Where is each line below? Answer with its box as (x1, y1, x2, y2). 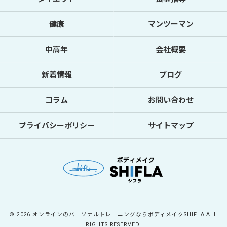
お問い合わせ (147, 96, 194, 105)
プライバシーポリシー (18, 121, 95, 130)
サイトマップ (147, 121, 194, 130)
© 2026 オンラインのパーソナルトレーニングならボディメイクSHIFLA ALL (9, 211, 218, 218)
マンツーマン (147, 20, 194, 29)
